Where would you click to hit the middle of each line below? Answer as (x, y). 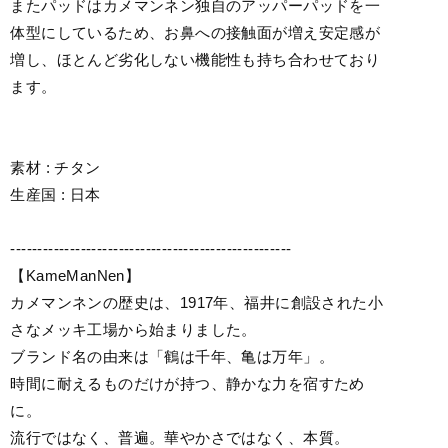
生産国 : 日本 (55, 194)
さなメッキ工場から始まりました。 (133, 329)
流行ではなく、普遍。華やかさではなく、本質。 (180, 437)
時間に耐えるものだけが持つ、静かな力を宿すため (187, 383)
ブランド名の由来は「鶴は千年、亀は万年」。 (172, 356)
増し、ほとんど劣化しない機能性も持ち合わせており (195, 59)
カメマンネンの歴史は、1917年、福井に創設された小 (196, 302)
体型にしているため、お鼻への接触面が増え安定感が (195, 32)
